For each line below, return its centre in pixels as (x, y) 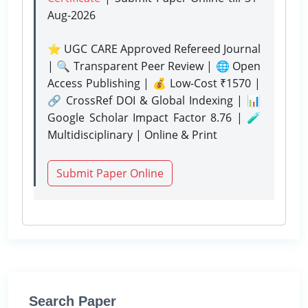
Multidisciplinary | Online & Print (132, 134)
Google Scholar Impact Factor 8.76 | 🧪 (154, 117)
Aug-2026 (71, 15)
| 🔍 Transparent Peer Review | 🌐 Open (154, 66)
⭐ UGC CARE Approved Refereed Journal (154, 48)
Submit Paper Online (110, 173)
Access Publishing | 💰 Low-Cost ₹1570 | (154, 83)
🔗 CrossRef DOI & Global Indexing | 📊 (154, 100)
